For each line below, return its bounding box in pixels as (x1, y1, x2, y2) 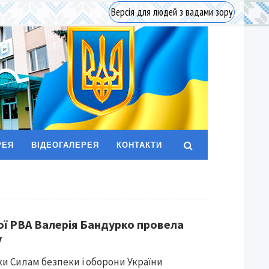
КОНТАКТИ (116, 141, 162, 150)
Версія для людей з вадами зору (111, 5, 232, 19)
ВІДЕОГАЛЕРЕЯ (31, 141, 99, 150)
